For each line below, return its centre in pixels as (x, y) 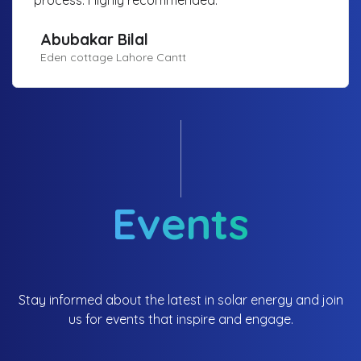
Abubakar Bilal (94, 40)
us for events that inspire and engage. (180, 319)
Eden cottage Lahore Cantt (113, 58)
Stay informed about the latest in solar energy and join (180, 299)
